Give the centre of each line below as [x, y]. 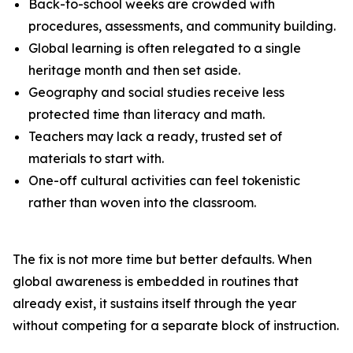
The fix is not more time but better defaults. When [162, 259]
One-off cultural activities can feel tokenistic [164, 180]
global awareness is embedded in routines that [156, 281]
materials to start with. [96, 158]
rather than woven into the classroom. [142, 203]
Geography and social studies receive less [156, 92]
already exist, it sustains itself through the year [154, 303]
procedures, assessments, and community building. [182, 26]
